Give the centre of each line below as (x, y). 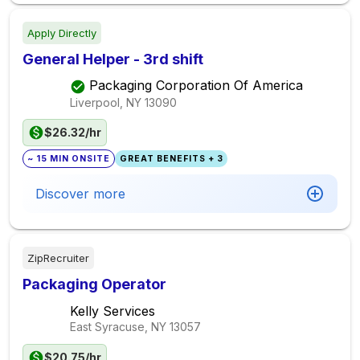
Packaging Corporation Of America (196, 86)
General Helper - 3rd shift (113, 59)
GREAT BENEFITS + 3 (171, 159)
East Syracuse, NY (118, 327)
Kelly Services (112, 311)
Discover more (80, 194)
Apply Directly (62, 33)
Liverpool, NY (106, 102)
